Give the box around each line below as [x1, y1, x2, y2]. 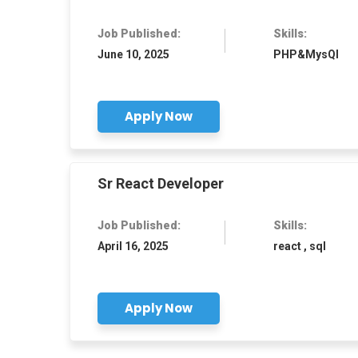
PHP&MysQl [273, 48, 339, 61]
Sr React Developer [97, 175, 224, 192]
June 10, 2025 [97, 48, 169, 61]
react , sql [273, 240, 326, 253]
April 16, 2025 [97, 240, 169, 253]
